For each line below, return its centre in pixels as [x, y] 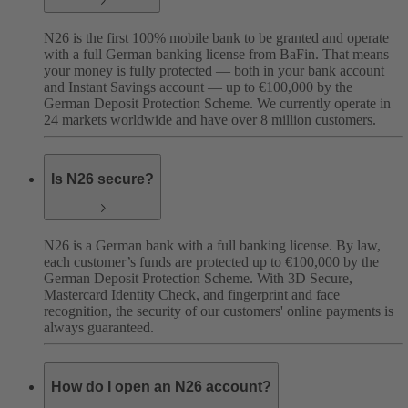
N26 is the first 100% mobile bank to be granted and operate [216, 37]
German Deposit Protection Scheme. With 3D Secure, [198, 279]
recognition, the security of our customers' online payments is [219, 311]
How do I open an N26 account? [161, 387]
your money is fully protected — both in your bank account [214, 70]
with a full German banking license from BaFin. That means [216, 54]
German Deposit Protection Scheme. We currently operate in [217, 103]
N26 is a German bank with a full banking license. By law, [212, 246]
